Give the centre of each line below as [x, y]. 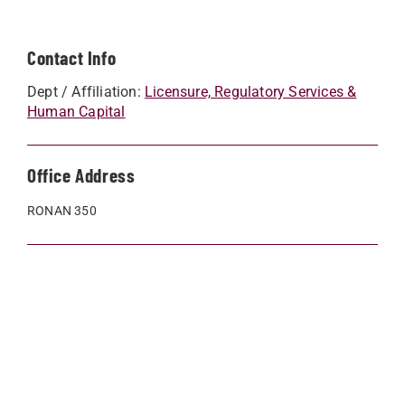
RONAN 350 [62, 211]
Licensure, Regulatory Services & [251, 92]
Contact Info [72, 57]
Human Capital [76, 112]
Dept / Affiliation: [86, 92]
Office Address [81, 175]
